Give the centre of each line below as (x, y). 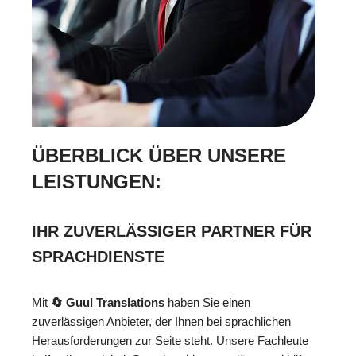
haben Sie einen (207, 303)
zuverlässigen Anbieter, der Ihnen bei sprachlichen (161, 322)
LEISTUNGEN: (97, 182)
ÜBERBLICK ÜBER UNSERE (159, 156)
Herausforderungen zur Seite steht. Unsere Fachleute (170, 341)
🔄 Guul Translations (108, 303)
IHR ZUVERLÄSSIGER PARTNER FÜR (172, 232)
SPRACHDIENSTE (98, 257)
